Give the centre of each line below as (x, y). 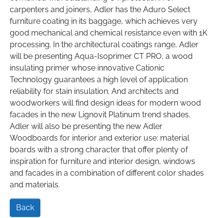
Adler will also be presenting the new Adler (86, 127)
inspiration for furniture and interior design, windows (102, 162)
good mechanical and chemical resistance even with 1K (109, 33)
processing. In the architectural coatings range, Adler (104, 45)
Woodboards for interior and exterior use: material (100, 138)
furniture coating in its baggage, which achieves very (104, 21)
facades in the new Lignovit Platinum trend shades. (100, 115)
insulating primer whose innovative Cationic (87, 68)
